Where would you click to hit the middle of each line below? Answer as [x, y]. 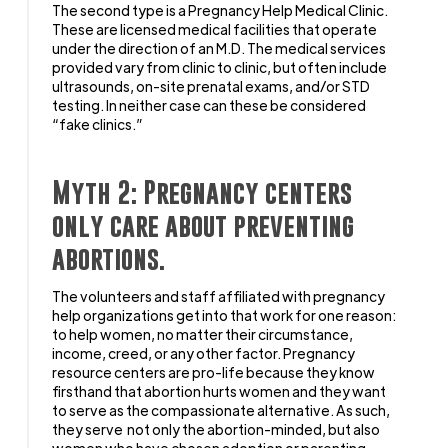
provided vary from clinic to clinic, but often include [220, 66]
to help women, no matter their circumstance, [203, 333]
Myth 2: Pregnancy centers [202, 192]
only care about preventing [203, 225]
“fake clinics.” [98, 123]
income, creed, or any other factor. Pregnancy [204, 352]
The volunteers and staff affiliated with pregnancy [219, 295]
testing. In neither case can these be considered [209, 104]
